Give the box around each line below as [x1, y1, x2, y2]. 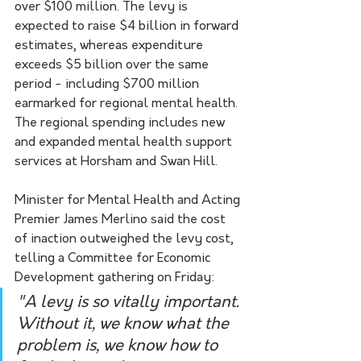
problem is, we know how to [17, 338, 222, 355]
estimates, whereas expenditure [15, 39, 206, 52]
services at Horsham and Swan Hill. [15, 155, 218, 168]
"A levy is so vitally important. [17, 294, 243, 311]
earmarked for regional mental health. [15, 97, 241, 110]
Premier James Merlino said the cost [15, 213, 229, 226]
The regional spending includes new [15, 116, 228, 130]
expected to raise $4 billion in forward [15, 19, 242, 33]
